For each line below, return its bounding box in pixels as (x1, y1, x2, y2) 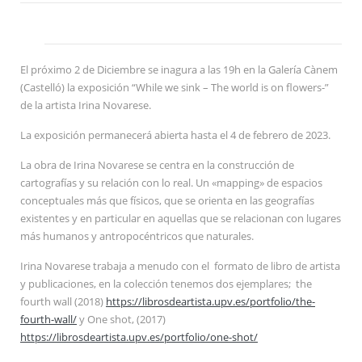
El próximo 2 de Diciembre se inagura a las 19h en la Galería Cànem (20, 62, 338, 77)
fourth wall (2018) (20, 294, 106, 309)
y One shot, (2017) (77, 312, 166, 326)
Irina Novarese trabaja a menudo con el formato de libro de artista (20, 259, 340, 273)
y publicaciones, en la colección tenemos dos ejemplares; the (20, 276, 312, 291)
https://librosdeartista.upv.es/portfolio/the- (106, 294, 315, 309)
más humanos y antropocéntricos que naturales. (20, 229, 254, 243)
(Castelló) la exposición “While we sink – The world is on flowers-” (20, 80, 329, 95)
